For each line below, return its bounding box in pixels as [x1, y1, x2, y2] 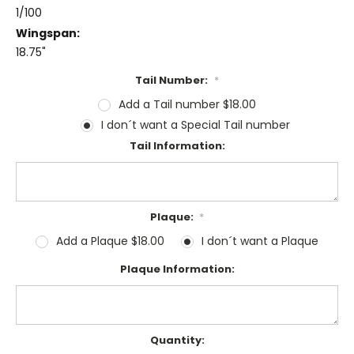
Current [16, 332, 60, 348]
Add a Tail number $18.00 [118, 96, 256, 113]
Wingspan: [16, 25, 80, 42]
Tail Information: [129, 138, 225, 154]
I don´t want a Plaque [201, 232, 318, 249]
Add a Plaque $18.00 [56, 232, 164, 249]
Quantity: [149, 332, 205, 348]
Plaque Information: [119, 261, 235, 277]
